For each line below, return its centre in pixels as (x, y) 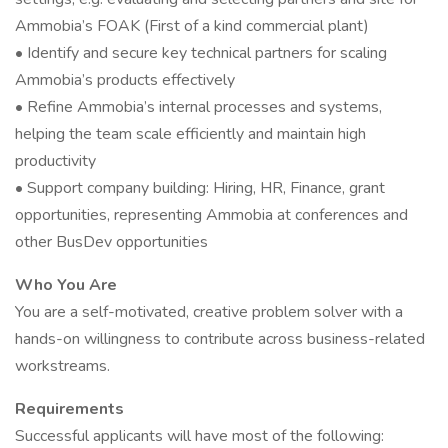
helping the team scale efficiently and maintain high (190, 134)
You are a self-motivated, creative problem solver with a (209, 312)
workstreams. (62, 366)
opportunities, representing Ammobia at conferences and (211, 215)
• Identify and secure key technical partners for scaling (201, 53)
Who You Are (66, 285)
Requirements (69, 409)
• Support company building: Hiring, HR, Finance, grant (200, 188)
